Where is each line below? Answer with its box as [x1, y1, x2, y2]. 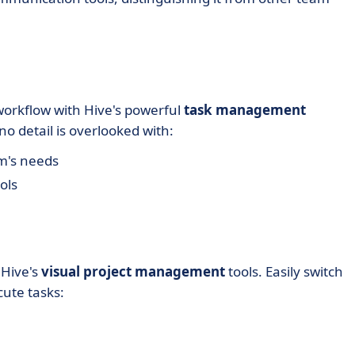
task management [184, 101, 306, 119]
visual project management [41, 262, 225, 281]
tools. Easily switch [225, 262, 343, 281]
